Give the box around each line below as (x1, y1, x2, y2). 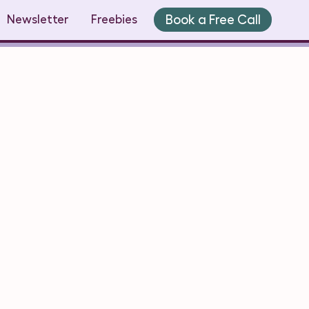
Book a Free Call (165, 12, 261, 26)
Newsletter (7, 13, 70, 26)
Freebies (91, 13, 138, 26)
